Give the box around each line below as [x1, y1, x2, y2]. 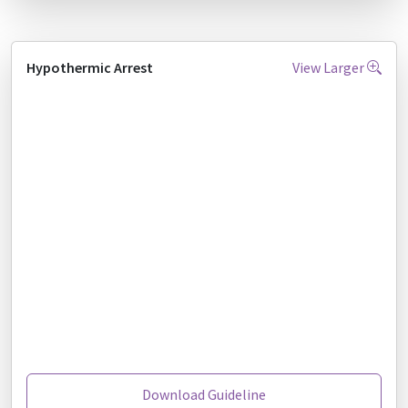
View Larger [292, 57, 367, 76]
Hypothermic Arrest [26, 57, 153, 76]
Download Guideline [142, 385, 266, 403]
